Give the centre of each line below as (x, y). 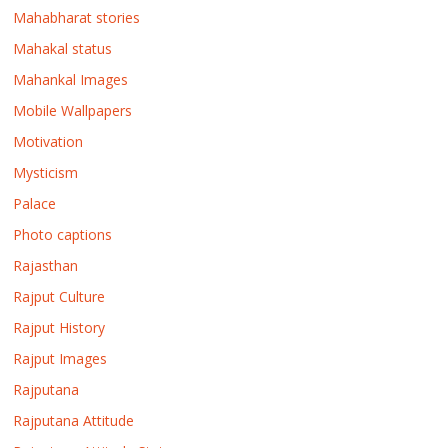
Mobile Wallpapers (73, 110)
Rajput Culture (59, 296)
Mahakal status (63, 48)
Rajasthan (46, 265)
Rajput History (59, 327)
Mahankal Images (71, 79)
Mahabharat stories (77, 17)
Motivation (48, 141)
